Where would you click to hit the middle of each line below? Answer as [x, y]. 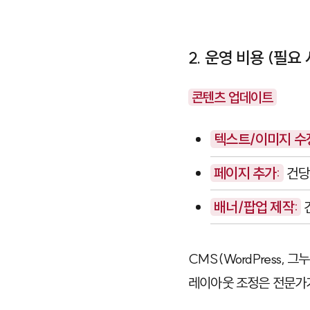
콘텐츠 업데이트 [232, 97]
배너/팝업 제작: [256, 207]
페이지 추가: [247, 173]
